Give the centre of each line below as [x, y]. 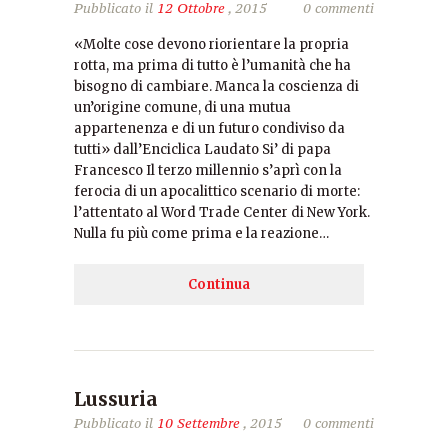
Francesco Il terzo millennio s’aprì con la [208, 170]
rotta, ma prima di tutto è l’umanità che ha [212, 65]
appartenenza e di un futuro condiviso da [209, 128]
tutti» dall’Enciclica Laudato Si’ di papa [202, 149]
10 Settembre [198, 423]
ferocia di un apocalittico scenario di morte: [217, 191]
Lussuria [116, 399]
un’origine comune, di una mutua [182, 107]
